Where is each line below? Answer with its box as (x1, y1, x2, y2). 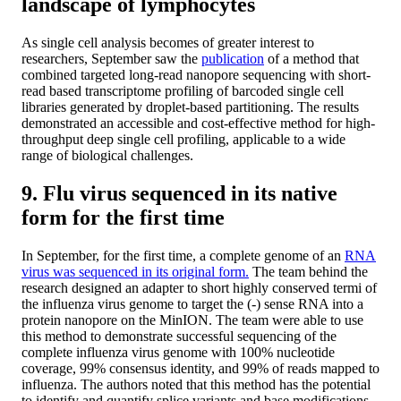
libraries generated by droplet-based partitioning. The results (21, 99, 359, 115)
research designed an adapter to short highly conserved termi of (21, 279, 377, 295)
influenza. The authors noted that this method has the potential (21, 376, 371, 392)
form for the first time (21, 206, 225, 230)
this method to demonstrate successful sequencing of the (21, 328, 337, 344)
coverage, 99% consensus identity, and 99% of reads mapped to (21, 360, 380, 376)
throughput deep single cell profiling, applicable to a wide (21, 132, 346, 148)
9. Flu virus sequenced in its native (21, 182, 337, 206)
